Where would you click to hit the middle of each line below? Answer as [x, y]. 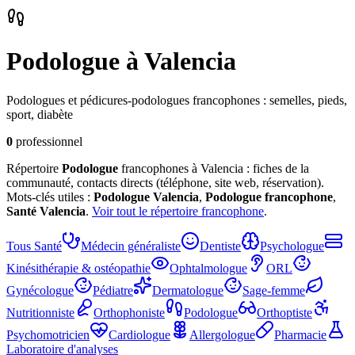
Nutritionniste [40, 312]
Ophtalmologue [208, 268]
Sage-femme [274, 290]
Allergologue [222, 334]
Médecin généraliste [131, 246]
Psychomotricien [48, 334]
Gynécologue [40, 290]
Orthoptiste [284, 312]
